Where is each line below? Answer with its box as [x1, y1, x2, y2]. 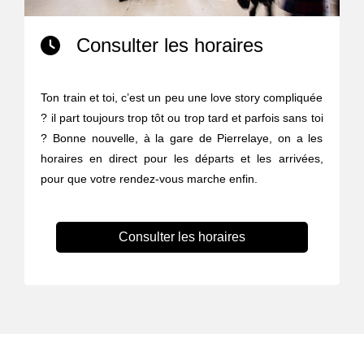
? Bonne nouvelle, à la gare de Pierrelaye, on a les [41, 132, 323, 145]
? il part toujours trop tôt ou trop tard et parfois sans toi [41, 111, 323, 125]
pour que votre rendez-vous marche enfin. [41, 172, 258, 186]
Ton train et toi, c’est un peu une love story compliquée [41, 91, 323, 105]
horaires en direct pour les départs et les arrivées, [41, 152, 323, 166]
